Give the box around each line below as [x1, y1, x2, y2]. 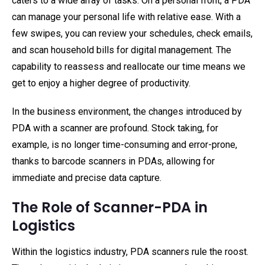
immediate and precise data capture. [12, 172, 161, 183]
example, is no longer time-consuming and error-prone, [12, 139, 237, 150]
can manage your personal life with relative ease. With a [12, 11, 241, 22]
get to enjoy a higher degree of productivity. [12, 77, 190, 89]
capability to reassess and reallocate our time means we [12, 61, 245, 72]
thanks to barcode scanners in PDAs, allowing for [12, 156, 215, 167]
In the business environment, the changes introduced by [12, 106, 242, 117]
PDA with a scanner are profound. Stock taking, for [12, 122, 218, 134]
